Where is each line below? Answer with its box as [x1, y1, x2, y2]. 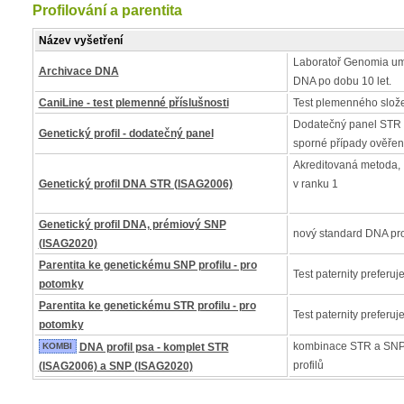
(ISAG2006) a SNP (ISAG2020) [38, 360, 193, 372]
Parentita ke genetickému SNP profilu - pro [38, 259, 257, 271]
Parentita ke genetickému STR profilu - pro [38, 299, 256, 312]
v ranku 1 [292, 178, 338, 190]
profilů [292, 359, 324, 372]
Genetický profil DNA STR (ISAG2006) [38, 178, 233, 190]
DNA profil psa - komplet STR [78, 341, 229, 353]
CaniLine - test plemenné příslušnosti [38, 96, 229, 109]
